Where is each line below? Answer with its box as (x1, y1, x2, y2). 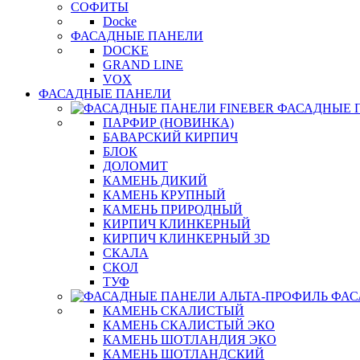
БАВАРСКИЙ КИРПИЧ (103, 130, 238, 144)
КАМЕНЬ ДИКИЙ (103, 174, 207, 187)
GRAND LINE (103, 58, 183, 72)
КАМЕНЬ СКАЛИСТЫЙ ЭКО (103, 318, 275, 332)
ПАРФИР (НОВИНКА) (103, 116, 234, 129)
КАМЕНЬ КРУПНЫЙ (103, 188, 226, 202)
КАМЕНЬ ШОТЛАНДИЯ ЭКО (103, 333, 276, 346)
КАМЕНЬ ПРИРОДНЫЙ (103, 202, 243, 216)
